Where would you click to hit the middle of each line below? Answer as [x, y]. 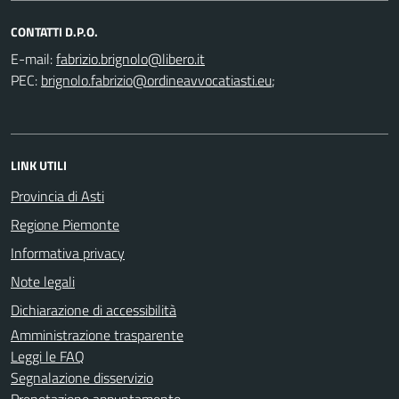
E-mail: [32, 58]
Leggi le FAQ [48, 356]
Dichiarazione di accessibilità [94, 309]
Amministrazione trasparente [97, 334]
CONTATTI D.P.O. [54, 31]
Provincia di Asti [57, 195]
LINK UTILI [39, 165]
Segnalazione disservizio [82, 377]
